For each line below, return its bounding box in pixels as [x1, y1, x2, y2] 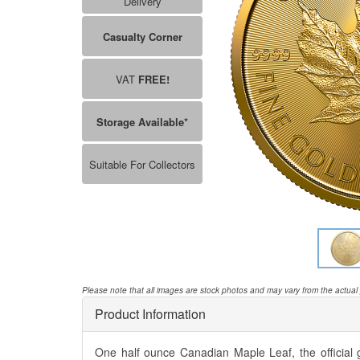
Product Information [95, 305, 206, 323]
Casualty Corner [102, 28, 182, 44]
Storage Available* [96, 113, 188, 129]
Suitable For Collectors [89, 156, 195, 172]
